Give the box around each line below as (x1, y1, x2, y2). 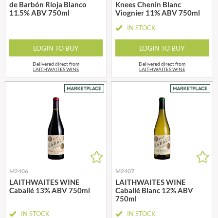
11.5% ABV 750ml (9, 8, 70, 17)
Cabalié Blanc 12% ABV (115, 185, 193, 195)
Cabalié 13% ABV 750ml (9, 185, 90, 195)
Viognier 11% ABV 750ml (115, 8, 200, 17)
